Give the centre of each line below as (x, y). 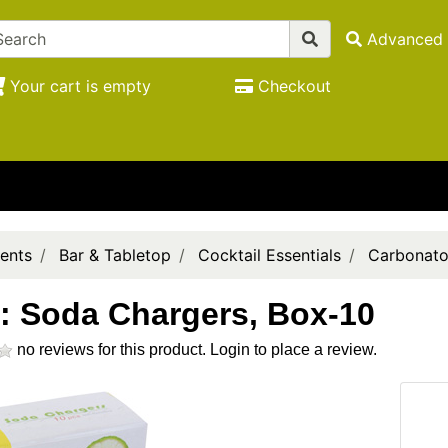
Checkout (294, 86)
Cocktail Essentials (269, 255)
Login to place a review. (293, 349)
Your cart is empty (80, 86)
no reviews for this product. (111, 349)
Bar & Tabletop (114, 255)
